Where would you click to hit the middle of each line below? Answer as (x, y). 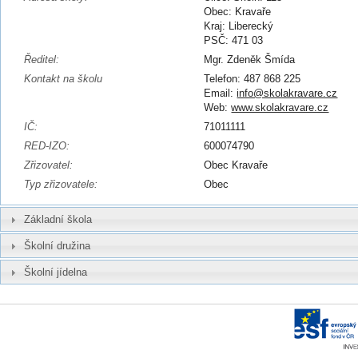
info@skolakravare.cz (287, 93)
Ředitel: (41, 60)
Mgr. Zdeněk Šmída (250, 60)
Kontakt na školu (63, 79)
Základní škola (58, 219)
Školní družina (57, 245)
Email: (221, 93)
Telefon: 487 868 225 (253, 79)
